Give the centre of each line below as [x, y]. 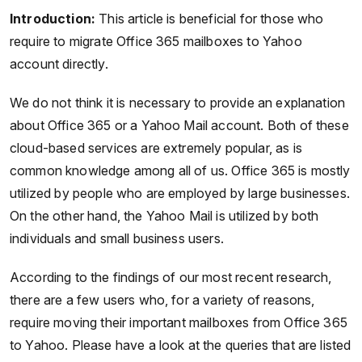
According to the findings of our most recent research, [171, 277]
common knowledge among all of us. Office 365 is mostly [180, 170]
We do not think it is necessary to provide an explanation [178, 102]
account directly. [59, 63]
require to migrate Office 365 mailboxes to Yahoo [156, 41]
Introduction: [53, 18]
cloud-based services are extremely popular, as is [156, 147]
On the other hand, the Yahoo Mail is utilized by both [164, 215]
